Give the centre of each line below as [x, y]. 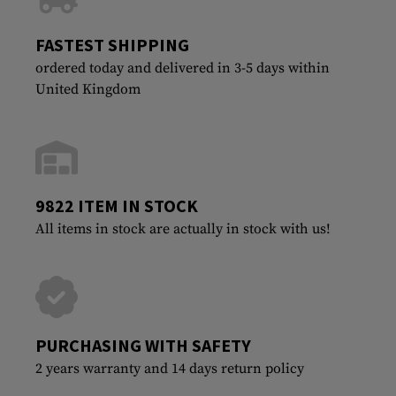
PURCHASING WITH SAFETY [143, 345]
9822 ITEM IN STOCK [117, 205]
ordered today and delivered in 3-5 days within [183, 68]
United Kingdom [88, 89]
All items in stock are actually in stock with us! [183, 228]
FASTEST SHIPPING [112, 44]
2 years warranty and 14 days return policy [170, 368]
